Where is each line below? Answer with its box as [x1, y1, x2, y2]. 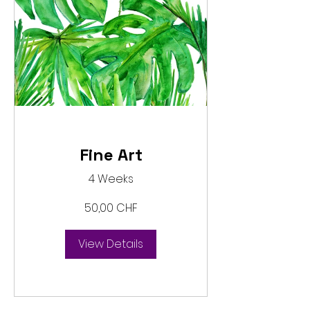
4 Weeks [88, 170, 134, 187]
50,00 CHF [84, 199, 138, 216]
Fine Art [79, 143, 143, 165]
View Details [78, 235, 143, 252]
